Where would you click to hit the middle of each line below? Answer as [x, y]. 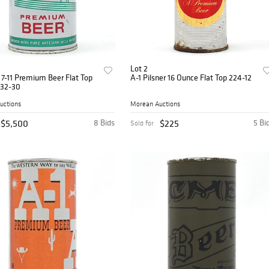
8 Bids [104, 123]
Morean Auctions [156, 104]
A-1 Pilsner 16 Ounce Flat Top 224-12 [192, 78]
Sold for [142, 123]
